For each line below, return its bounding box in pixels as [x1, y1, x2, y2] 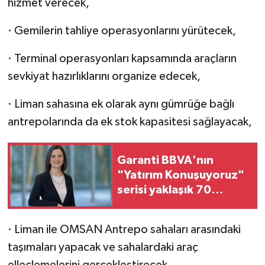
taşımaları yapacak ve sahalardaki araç [7, 241, 198, 253]
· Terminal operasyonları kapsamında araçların [7, 52, 237, 64]
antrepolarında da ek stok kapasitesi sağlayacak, [7, 115, 252, 128]
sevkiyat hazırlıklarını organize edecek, [7, 70, 201, 82]
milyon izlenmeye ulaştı [117, 199, 247, 211]
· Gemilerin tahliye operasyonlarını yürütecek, [7, 24, 236, 37]
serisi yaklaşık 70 [117, 184, 211, 196]
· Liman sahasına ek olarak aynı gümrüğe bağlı [7, 98, 234, 110]
